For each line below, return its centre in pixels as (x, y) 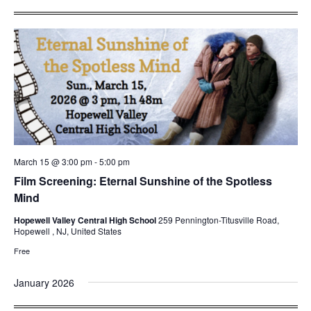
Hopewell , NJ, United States (67, 230)
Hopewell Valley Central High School (86, 220)
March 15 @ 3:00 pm (53, 161)
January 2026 (44, 282)
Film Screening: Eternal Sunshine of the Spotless (143, 180)
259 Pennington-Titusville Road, (218, 219)
